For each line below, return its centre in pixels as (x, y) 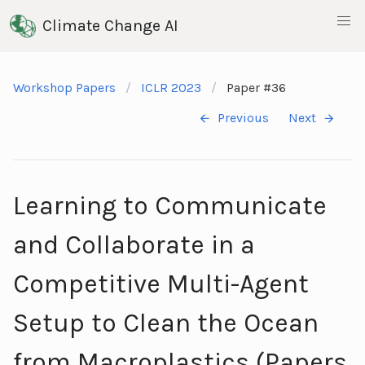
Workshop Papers (64, 88)
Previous (243, 118)
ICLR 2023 (171, 88)
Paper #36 (256, 88)
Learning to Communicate (170, 205)
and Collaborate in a (134, 244)
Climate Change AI (111, 26)
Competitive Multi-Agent (161, 284)
